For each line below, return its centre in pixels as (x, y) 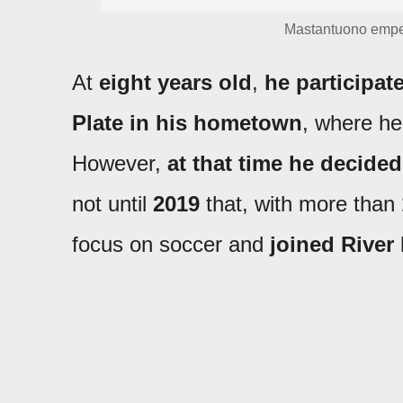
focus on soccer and (171, 244)
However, (120, 163)
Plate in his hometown (187, 123)
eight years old (175, 82)
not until (112, 204)
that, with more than (300, 204)
